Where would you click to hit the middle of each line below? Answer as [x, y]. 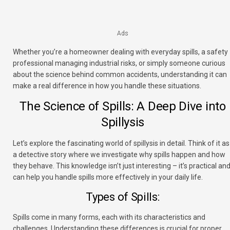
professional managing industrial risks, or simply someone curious [119, 63]
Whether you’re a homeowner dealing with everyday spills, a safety [120, 52]
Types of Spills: [123, 197]
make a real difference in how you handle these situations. [107, 86]
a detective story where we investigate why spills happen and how [119, 155]
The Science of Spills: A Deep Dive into [123, 107]
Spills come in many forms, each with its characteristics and [109, 217]
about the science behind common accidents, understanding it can [120, 75]
